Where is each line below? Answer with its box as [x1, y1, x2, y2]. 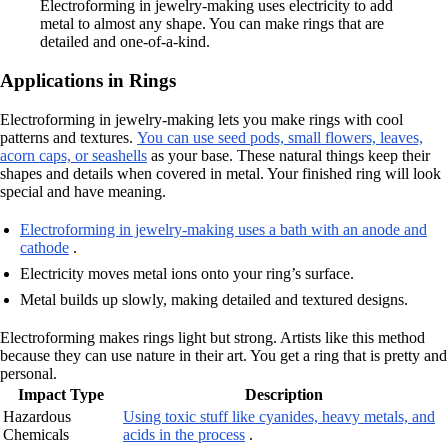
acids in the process [123, 425, 245, 443]
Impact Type [18, 385, 104, 403]
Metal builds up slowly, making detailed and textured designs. [20, 290, 408, 308]
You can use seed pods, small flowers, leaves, [137, 128, 423, 146]
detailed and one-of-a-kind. [40, 33, 210, 51]
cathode [20, 238, 69, 256]
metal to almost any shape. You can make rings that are [40, 15, 384, 33]
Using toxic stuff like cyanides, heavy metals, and [123, 407, 435, 425]
